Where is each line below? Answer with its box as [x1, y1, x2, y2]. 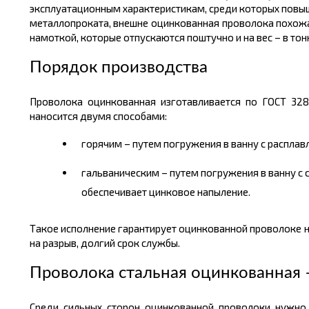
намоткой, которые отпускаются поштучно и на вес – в [29, 31, 290, 43]
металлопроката [29, 17, 109, 29]
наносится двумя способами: [29, 110, 167, 122]
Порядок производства [29, 59, 208, 76]
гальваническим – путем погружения [81, 166, 259, 179]
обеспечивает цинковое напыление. [81, 186, 250, 198]
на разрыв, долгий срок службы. [29, 237, 180, 249]
